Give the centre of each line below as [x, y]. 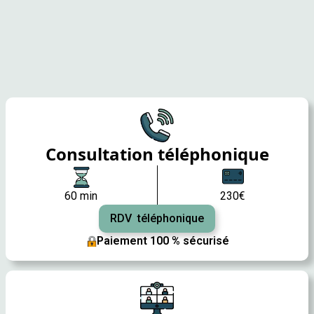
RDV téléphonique [157, 218]
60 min [81, 196]
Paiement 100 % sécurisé [163, 241]
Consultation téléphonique [157, 154]
